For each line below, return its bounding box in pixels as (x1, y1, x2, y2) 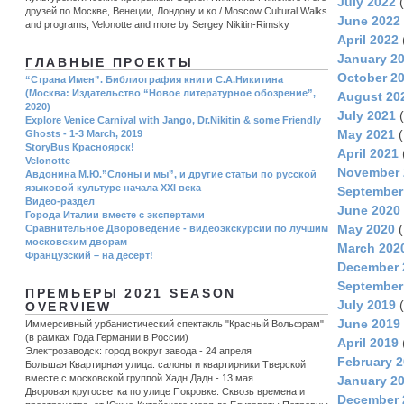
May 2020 (337, 222, 395, 237)
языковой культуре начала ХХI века (25, 181, 201, 193)
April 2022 (337, 32, 399, 48)
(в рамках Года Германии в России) (25, 331, 188, 343)
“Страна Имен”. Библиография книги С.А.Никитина (25, 73, 283, 85)
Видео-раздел (25, 195, 95, 207)
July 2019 (337, 298, 396, 313)
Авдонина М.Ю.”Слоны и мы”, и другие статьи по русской (25, 168, 317, 179)
